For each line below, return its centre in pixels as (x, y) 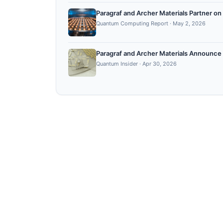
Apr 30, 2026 (160, 64)
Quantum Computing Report (132, 23)
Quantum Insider (117, 64)
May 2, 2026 (189, 23)
